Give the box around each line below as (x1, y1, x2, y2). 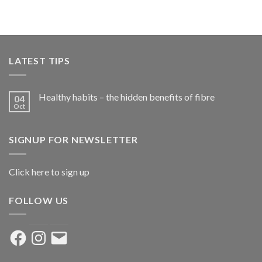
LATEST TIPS (9, 55, 70, 67)
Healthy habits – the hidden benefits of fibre (39, 91, 215, 102)
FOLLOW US (9, 194, 69, 206)
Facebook (8, 227, 49, 239)
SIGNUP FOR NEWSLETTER (9, 133, 138, 145)
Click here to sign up (9, 166, 89, 177)
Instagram (29, 227, 70, 239)
